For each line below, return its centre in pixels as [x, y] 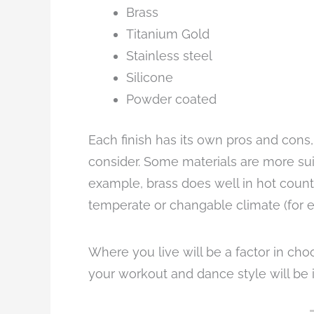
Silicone [150, 78]
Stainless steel [169, 56]
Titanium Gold [168, 34]
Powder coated [171, 100]
